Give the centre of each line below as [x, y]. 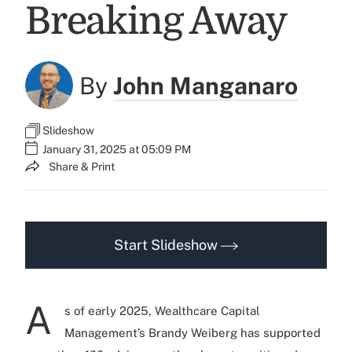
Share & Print [82, 167]
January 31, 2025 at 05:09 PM [117, 150]
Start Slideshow [167, 244]
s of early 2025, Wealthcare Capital [162, 310]
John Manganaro [206, 85]
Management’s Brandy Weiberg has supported [192, 332]
